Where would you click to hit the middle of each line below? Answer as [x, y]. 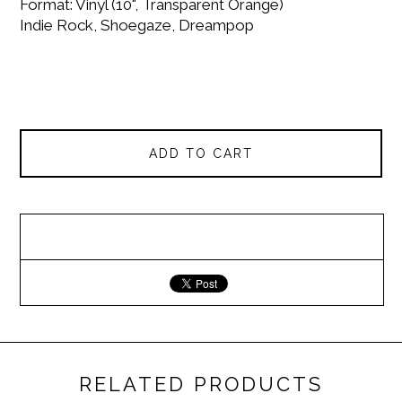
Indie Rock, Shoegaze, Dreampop [137, 26]
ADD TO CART [201, 153]
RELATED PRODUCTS [201, 384]
